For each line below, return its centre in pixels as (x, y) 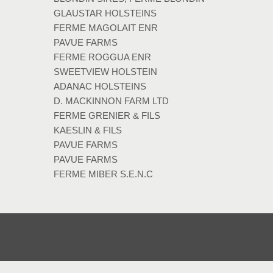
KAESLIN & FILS (87, 130)
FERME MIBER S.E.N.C (103, 174)
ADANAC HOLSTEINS (100, 86)
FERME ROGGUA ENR (102, 57)
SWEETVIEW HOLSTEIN (105, 71)
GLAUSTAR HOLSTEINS (105, 13)
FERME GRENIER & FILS (107, 115)
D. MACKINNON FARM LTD (111, 101)
